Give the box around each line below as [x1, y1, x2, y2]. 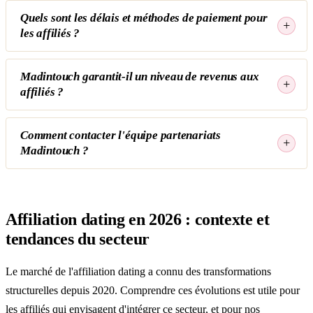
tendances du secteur [6, 229, 150, 248]
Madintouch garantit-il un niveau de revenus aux [20, 69, 259, 83]
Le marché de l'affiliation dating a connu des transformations [6, 265, 271, 277]
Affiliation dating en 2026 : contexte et [6, 210, 270, 228]
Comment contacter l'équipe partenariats [20, 128, 221, 142]
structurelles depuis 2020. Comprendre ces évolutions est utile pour [6, 284, 300, 296]
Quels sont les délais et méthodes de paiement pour [20, 10, 268, 24]
